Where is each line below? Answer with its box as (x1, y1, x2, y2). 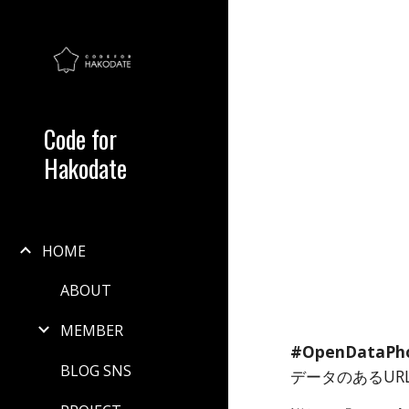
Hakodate (44, 150, 127, 186)
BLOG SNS (60, 360, 131, 381)
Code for (44, 121, 117, 157)
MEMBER (60, 320, 123, 341)
